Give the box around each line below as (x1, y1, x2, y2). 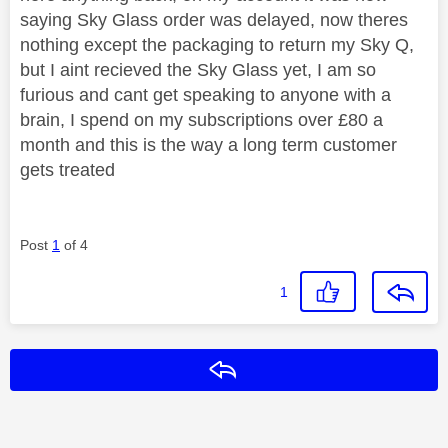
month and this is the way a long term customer (20, 134, 397, 155)
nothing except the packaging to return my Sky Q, (20, 34, 414, 55)
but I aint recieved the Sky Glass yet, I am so (20, 59, 376, 80)
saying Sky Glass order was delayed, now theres (20, 9, 408, 30)
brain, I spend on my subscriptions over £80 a (20, 109, 383, 130)
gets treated (20, 159, 120, 180)
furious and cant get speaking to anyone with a (20, 84, 391, 105)
